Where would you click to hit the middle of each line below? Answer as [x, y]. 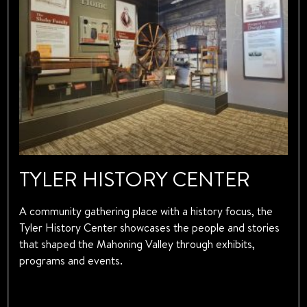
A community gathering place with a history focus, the [146, 211]
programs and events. [71, 261]
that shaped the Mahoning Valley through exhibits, [137, 244]
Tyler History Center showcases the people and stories [149, 228]
